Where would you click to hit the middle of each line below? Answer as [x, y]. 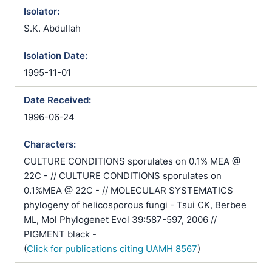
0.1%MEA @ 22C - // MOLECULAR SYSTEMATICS [128, 190]
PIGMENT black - [60, 234]
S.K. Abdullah [52, 28]
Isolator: [42, 11]
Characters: [50, 144]
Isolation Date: [56, 56]
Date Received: [57, 100]
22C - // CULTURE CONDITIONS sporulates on [123, 176]
